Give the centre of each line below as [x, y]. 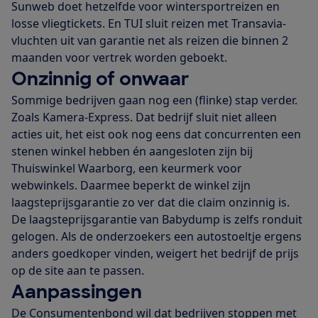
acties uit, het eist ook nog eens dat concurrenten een [156, 134]
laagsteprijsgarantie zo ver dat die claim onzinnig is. [152, 202]
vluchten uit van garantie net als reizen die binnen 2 [150, 40]
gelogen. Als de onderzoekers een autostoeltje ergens [157, 236]
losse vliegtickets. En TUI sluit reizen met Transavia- [149, 23]
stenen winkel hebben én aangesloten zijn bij [132, 151]
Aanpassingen [77, 291]
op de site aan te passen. [79, 270]
